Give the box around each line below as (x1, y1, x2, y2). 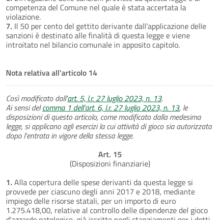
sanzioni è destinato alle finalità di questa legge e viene (6, 29, 190, 41)
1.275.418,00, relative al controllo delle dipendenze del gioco (6, 204, 208, 216)
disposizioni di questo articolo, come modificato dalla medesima (6, 110, 201, 123)
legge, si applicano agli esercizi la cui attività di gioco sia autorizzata (6, 120, 212, 132)
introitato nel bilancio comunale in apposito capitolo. (6, 38, 180, 51)
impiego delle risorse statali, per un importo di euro (6, 194, 176, 207)
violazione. (6, 10, 41, 23)
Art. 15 (98, 148, 122, 160)
